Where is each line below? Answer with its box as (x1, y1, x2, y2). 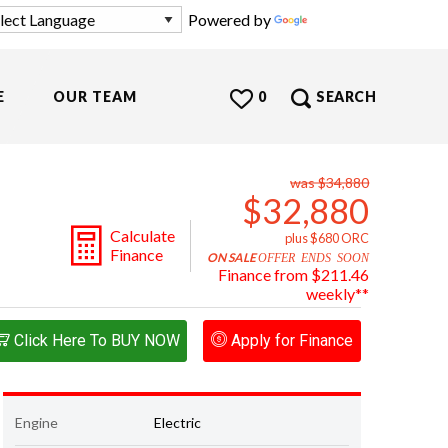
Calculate (110, 226, 175, 245)
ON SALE (207, 249, 259, 265)
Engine (15, 414, 59, 431)
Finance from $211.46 (218, 264, 370, 284)
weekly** (306, 283, 370, 303)
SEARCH (316, 88, 376, 105)
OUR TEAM (53, 88, 137, 105)
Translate (311, 10, 376, 29)
